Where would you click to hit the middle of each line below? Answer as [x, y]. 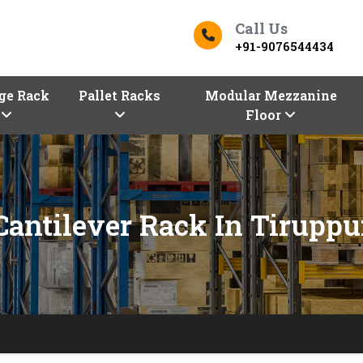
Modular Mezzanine [271, 95]
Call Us [261, 28]
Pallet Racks [120, 95]
